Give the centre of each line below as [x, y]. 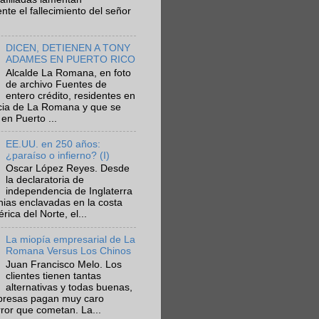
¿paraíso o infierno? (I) [58, 155]
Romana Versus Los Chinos [69, 251]
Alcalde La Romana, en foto [69, 73]
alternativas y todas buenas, [69, 287]
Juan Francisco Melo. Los [64, 264]
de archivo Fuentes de [57, 84]
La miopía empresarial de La [71, 240]
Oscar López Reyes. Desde [68, 169]
